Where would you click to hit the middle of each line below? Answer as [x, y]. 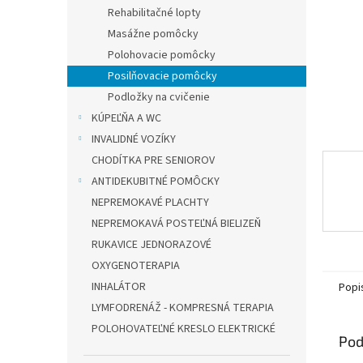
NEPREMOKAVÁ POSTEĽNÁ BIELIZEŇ [176, 224]
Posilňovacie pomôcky [162, 76]
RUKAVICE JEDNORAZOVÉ [152, 245]
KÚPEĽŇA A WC [126, 118]
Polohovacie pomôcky [162, 55]
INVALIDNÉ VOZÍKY [134, 139]
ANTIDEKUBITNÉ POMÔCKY [156, 181]
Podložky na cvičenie [159, 97]
